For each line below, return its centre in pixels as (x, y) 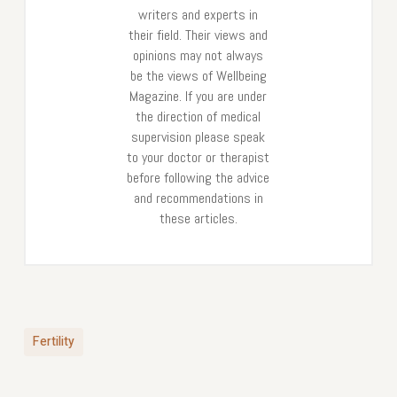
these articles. (198, 218)
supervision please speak (198, 136)
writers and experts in (198, 14)
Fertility (53, 341)
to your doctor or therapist (198, 157)
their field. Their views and (198, 35)
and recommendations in (198, 198)
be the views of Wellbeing (198, 75)
